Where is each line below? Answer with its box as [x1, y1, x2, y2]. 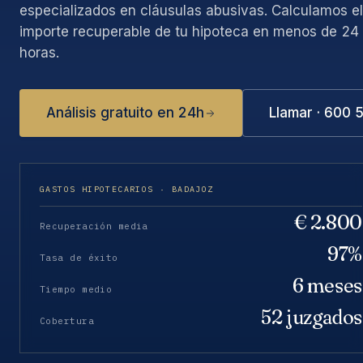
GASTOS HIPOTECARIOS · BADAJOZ [40, 184, 214, 194]
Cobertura [40, 315, 94, 327]
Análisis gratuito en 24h [46, 105, 204, 121]
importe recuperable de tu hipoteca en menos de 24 [19, 23, 359, 40]
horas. [19, 45, 59, 61]
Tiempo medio [40, 284, 113, 295]
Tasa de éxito [40, 252, 118, 263]
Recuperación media [40, 220, 148, 232]
